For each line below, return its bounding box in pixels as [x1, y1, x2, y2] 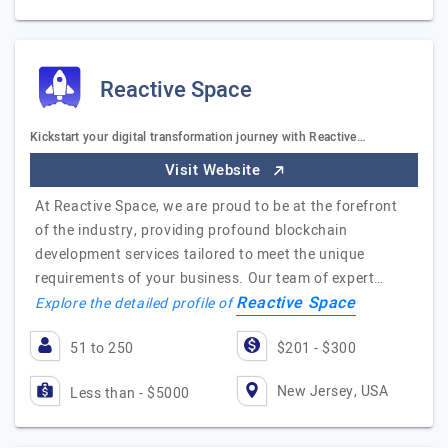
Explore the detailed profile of [35, 293, 237, 314]
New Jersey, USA [276, 380, 388, 402]
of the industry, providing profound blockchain [35, 220, 348, 241]
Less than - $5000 [70, 383, 190, 404]
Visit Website [164, 159, 265, 181]
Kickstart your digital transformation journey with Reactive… [30, 128, 366, 146]
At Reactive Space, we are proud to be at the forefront [35, 196, 398, 217]
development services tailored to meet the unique [35, 244, 365, 265]
